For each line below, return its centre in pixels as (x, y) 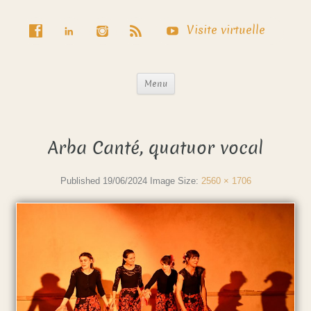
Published (81, 181)
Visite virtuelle (226, 30)
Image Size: (175, 181)
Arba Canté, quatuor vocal (155, 148)
